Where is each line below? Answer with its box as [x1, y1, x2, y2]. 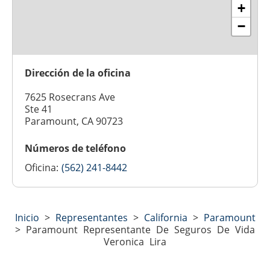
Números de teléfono [25, 142, 126, 155]
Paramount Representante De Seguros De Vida [26, 223, 255, 236]
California [143, 211, 187, 224]
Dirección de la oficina [25, 66, 131, 80]
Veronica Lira [104, 235, 166, 248]
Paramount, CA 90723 [25, 115, 123, 128]
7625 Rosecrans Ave [25, 90, 115, 104]
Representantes [55, 211, 128, 224]
